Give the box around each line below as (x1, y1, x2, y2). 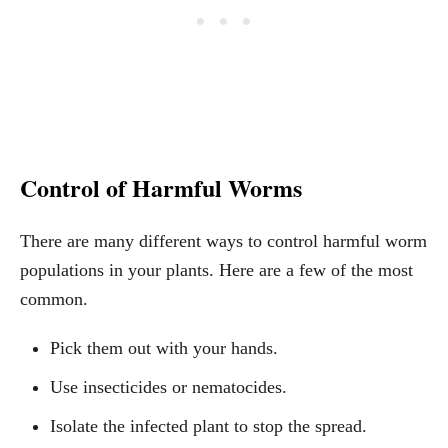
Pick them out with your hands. (50, 338, 278, 359)
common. (20, 289, 88, 310)
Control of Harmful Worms (20, 170, 302, 206)
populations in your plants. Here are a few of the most (20, 260, 413, 281)
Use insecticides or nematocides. (50, 377, 287, 398)
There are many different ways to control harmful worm (20, 231, 427, 252)
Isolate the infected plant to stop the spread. (50, 416, 367, 437)
